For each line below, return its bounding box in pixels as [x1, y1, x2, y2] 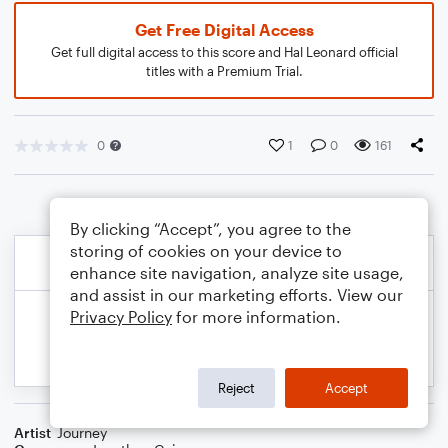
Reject [218, 379, 255, 396]
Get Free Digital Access [134, 20, 314, 39]
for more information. [172, 307, 341, 326]
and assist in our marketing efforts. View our [70, 285, 403, 304]
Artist [14, 424, 51, 441]
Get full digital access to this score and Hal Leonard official [50, 44, 398, 60]
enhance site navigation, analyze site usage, [70, 263, 404, 282]
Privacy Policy [70, 307, 172, 326]
